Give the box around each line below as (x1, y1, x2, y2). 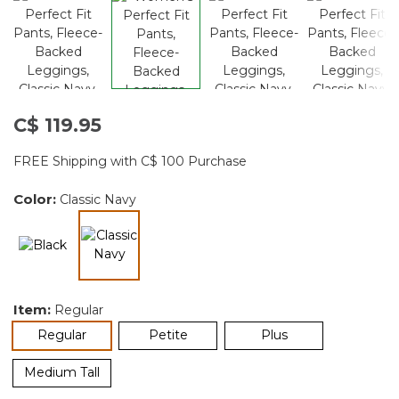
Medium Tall (24, 363, 100, 380)
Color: (13, 190, 60, 208)
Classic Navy (60, 191, 136, 208)
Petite (148, 326, 188, 343)
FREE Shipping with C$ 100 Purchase (13, 152, 247, 169)
